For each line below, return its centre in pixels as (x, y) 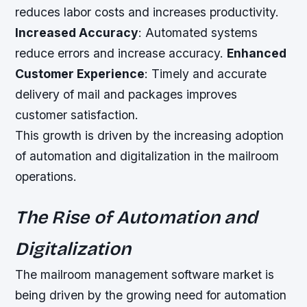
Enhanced (257, 53)
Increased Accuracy (77, 32)
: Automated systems (198, 32)
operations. (46, 176)
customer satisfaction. (77, 114)
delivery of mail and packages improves (126, 94)
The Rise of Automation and (137, 217)
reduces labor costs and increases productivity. (147, 12)
